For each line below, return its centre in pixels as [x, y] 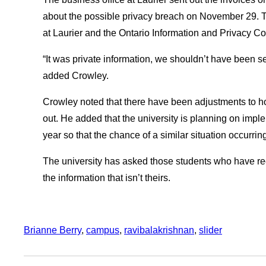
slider [210, 230]
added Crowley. [76, 76]
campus [103, 230]
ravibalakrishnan [159, 230]
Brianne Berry [53, 230]
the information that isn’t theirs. [107, 178]
